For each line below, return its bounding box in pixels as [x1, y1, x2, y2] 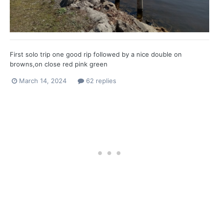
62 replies [84, 76, 116, 85]
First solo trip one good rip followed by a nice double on [10, 50, 182, 58]
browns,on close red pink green [10, 60, 108, 68]
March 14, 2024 [19, 76, 66, 85]
